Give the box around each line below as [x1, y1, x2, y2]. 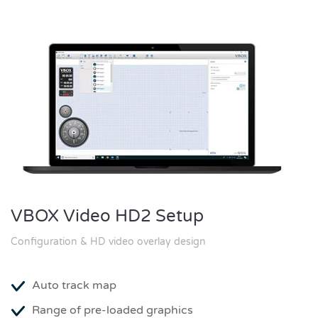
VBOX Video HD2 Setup [11, 206, 204, 227]
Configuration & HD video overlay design [11, 236, 206, 248]
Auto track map [32, 278, 116, 293]
